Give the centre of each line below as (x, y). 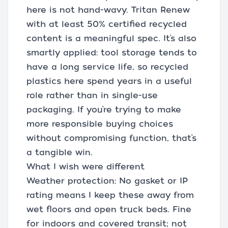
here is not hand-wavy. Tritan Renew (108, 10)
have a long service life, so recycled (107, 67)
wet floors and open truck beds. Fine (109, 209)
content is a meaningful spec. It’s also (111, 38)
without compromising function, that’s (111, 138)
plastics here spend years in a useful (109, 81)
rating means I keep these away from (110, 195)
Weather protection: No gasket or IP (107, 181)
